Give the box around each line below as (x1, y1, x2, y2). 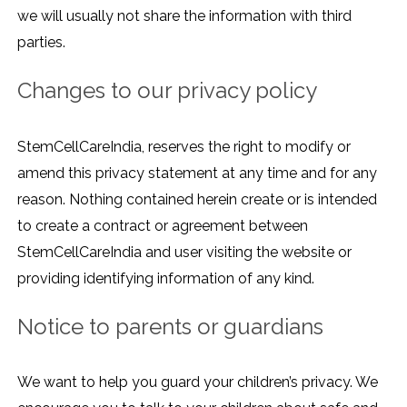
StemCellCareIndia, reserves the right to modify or (17, 137, 351, 155)
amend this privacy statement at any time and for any (17, 164, 377, 182)
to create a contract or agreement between (17, 216, 308, 234)
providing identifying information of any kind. (17, 269, 314, 287)
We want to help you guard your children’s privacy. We (17, 373, 378, 391)
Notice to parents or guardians (17, 313, 323, 340)
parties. (17, 34, 65, 51)
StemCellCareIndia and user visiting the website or (17, 243, 352, 261)
